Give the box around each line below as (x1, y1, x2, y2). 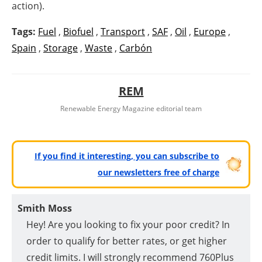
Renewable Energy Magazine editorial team (60, 104, 202, 114)
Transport (101, 25, 145, 39)
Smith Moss (18, 202, 72, 215)
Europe (194, 25, 226, 39)
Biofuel (63, 25, 94, 39)
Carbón (119, 42, 152, 55)
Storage (43, 42, 78, 55)
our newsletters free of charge (98, 167, 219, 178)
